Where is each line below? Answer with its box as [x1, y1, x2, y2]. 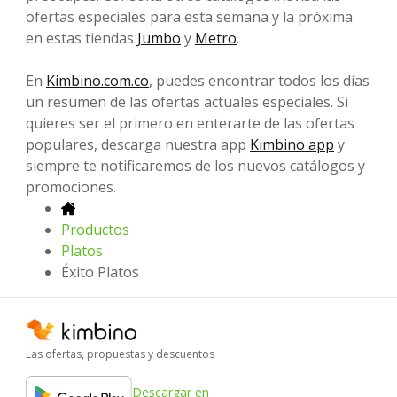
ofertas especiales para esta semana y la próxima [26, 6, 353, 27]
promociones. [26, 176, 116, 197]
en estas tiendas [26, 27, 137, 48]
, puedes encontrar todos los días [149, 70, 370, 90]
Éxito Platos [61, 261, 139, 282]
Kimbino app [250, 134, 334, 154]
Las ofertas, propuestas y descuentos [26, 346, 214, 362]
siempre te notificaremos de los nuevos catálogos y [26, 155, 365, 175]
